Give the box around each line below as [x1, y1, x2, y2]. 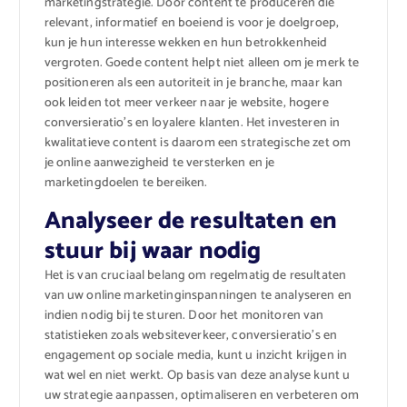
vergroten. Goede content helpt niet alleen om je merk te [44, 52, 360, 74]
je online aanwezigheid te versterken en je [44, 152, 275, 174]
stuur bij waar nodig [44, 232, 262, 272]
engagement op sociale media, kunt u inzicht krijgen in [44, 345, 348, 367]
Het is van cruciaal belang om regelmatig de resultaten [44, 265, 347, 287]
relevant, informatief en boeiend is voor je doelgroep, [44, 12, 340, 34]
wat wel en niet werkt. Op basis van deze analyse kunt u [44, 365, 351, 387]
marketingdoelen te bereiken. [44, 172, 208, 194]
